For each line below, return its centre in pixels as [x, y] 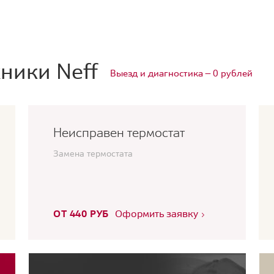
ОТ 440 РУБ [81, 213]
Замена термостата [93, 154]
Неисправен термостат [119, 132]
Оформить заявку [157, 213]
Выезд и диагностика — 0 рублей [181, 73]
